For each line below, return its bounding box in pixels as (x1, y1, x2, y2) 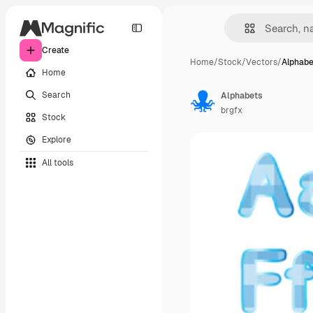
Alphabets (221, 90, 263, 101)
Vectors (246, 57, 277, 68)
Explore (42, 133, 71, 145)
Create (42, 45, 69, 56)
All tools (42, 156, 73, 168)
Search (42, 89, 71, 101)
